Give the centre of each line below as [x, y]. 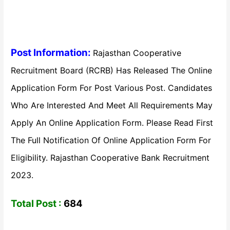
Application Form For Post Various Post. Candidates [112, 88]
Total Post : [36, 203]
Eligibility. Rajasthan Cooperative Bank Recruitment [110, 157]
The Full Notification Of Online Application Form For [111, 140]
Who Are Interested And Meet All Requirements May [112, 105]
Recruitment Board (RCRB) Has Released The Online [112, 70]
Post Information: [52, 52]
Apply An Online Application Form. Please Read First [112, 122]
